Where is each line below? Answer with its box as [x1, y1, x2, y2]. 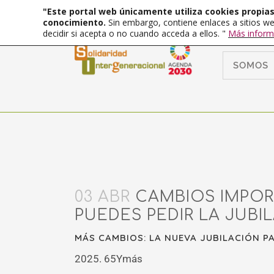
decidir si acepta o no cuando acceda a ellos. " [43, 28, 228, 39]
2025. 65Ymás [75, 253, 143, 265]
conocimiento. [43, 17, 108, 28]
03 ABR [75, 188, 130, 206]
